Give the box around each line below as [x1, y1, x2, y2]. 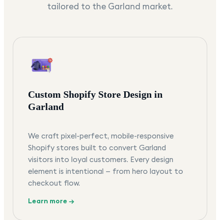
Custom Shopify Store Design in [28, 89, 163, 100]
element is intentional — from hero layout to [28, 166, 183, 176]
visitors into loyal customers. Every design [28, 155, 173, 165]
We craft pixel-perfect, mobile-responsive [28, 131, 174, 141]
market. [140, 1, 173, 12]
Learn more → [28, 196, 74, 206]
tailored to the [47, 1, 108, 12]
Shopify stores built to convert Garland [28, 143, 166, 153]
